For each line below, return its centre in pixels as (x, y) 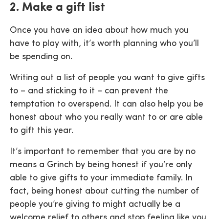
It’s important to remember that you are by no (103, 152)
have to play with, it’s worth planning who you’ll (104, 44)
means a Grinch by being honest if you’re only (101, 165)
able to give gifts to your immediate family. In (101, 178)
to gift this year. (42, 131)
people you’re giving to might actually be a (95, 205)
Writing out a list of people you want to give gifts (107, 78)
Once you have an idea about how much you (99, 31)
